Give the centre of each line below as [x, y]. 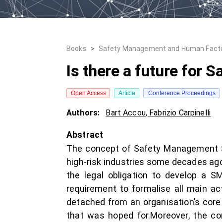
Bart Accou [126, 113]
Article [127, 93]
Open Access [88, 93]
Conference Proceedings [182, 93]
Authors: [84, 113]
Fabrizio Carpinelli [180, 113]
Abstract [85, 135]
